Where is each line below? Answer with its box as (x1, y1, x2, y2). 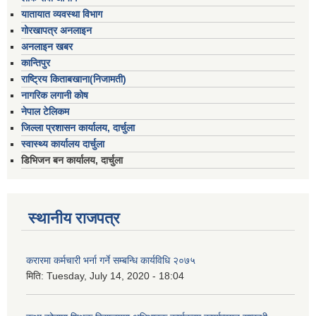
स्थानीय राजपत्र (28, 209, 120, 227)
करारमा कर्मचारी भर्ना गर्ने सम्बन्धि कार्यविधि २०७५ (26, 254, 195, 266)
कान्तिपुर (21, 56, 50, 68)
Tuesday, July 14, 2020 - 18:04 (47, 269, 184, 281)
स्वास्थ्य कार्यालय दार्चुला (21, 138, 104, 150)
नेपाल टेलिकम (21, 105, 69, 117)
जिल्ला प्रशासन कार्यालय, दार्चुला (21, 121, 135, 133)
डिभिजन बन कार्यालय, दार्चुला (21, 154, 123, 166)
